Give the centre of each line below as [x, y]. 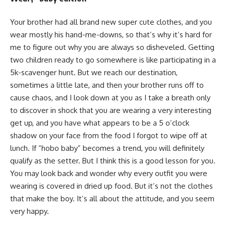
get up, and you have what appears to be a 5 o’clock [100, 123]
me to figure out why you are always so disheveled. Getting [112, 47]
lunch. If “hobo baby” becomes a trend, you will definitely [107, 148]
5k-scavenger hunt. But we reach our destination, [94, 72]
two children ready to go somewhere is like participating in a [113, 60]
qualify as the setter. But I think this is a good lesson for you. [113, 160]
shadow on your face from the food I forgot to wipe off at [109, 135]
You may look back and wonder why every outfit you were [109, 173]
